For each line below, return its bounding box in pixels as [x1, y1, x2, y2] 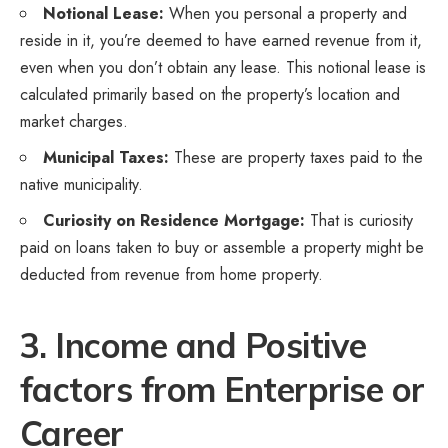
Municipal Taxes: [43, 145, 169, 169]
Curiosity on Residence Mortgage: [43, 208, 305, 232]
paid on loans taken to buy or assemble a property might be [20, 235, 424, 259]
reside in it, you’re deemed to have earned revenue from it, [20, 28, 422, 52]
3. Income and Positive [20, 323, 367, 367]
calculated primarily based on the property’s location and [20, 82, 400, 106]
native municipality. [20, 172, 143, 196]
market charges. [20, 109, 128, 133]
